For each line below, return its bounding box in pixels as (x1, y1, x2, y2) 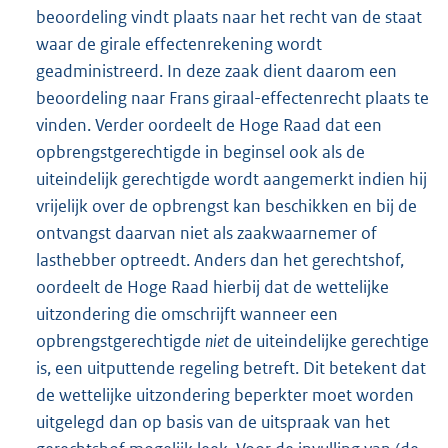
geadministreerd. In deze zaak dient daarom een (36, 59, 397, 82)
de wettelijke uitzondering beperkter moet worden (36, 383, 414, 406)
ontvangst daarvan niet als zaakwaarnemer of (36, 221, 377, 244)
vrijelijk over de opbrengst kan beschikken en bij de (36, 194, 417, 217)
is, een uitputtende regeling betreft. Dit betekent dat (36, 356, 426, 379)
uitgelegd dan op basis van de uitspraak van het (36, 410, 390, 433)
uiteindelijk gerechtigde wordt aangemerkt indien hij (36, 167, 427, 190)
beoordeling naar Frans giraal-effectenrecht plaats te (36, 86, 429, 109)
